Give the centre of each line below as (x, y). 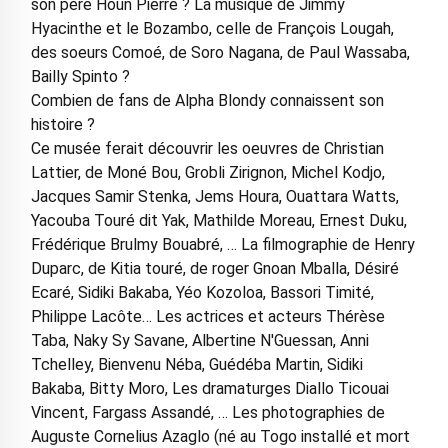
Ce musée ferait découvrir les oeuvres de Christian (207, 148)
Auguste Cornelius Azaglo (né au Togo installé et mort (220, 436)
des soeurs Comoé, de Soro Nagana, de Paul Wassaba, (220, 52)
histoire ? (62, 124)
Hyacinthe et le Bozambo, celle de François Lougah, (212, 28)
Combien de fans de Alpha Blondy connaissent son (207, 100)
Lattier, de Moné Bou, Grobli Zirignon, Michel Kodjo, (207, 172)
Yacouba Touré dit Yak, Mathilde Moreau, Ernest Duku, (218, 220)
